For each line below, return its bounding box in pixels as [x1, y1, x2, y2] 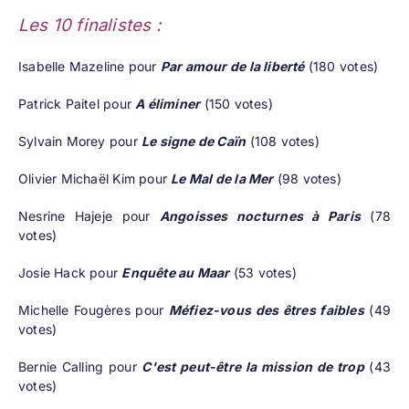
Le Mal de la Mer [171, 171, 274, 187]
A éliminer [135, 96, 201, 112]
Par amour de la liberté [160, 58, 305, 75]
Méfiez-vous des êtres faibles [168, 302, 364, 319]
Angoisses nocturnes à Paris [159, 208, 361, 225]
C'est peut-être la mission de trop [142, 359, 364, 375]
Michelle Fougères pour [17, 302, 169, 319]
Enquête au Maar [121, 265, 230, 281]
